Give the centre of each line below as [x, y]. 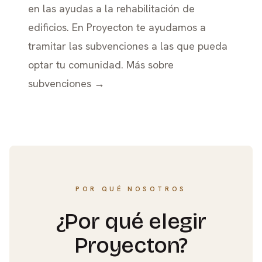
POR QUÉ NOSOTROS [131, 189]
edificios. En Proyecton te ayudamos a [117, 27]
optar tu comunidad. [77, 65]
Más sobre [150, 65]
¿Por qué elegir [131, 221]
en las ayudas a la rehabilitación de [111, 8]
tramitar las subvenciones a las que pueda [128, 46]
